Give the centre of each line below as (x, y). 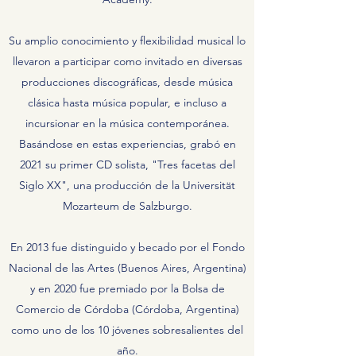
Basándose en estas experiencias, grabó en (127, 144)
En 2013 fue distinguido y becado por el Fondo (127, 247)
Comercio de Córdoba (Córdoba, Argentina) (127, 309)
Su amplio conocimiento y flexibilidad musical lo (127, 41)
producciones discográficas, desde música (127, 82)
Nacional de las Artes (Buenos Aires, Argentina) (127, 268)
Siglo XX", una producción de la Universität (127, 185)
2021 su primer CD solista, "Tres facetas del (127, 164)
